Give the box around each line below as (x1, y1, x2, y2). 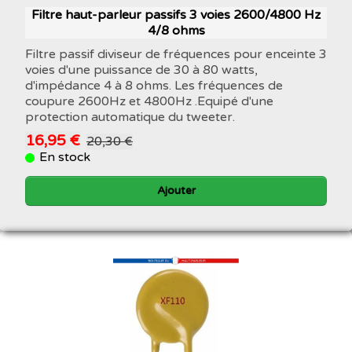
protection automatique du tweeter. (25, 108, 235, 125)
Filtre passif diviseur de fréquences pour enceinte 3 (25, 46, 327, 62)
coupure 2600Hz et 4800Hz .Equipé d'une (25, 93, 273, 109)
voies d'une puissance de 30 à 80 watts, (25, 61, 258, 78)
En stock (39, 148, 90, 165)
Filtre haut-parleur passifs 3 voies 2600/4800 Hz (31, 6, 321, 23)
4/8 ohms (147, 22, 205, 38)
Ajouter (156, 183, 196, 197)
